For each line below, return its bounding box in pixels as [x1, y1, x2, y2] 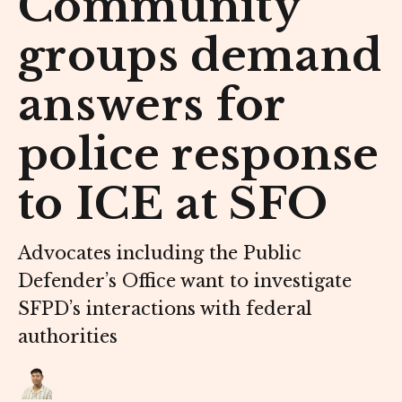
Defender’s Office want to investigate [18, 270, 352, 293]
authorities [18, 326, 118, 348]
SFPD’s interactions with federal [18, 298, 312, 320]
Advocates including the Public [18, 242, 301, 265]
